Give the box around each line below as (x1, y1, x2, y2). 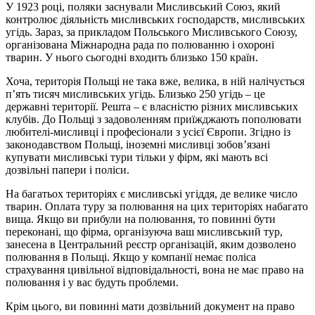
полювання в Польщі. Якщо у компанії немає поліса (6, 250, 256, 263)
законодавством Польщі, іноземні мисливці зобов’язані (6, 138, 270, 150)
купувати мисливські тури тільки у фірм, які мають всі (6, 150, 268, 163)
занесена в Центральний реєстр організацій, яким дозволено (6, 238, 296, 250)
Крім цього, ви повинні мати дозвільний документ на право (6, 300, 295, 312)
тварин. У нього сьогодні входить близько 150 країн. (6, 51, 258, 63)
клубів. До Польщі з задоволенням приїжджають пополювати (6, 112, 302, 125)
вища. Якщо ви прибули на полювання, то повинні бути (6, 212, 276, 225)
